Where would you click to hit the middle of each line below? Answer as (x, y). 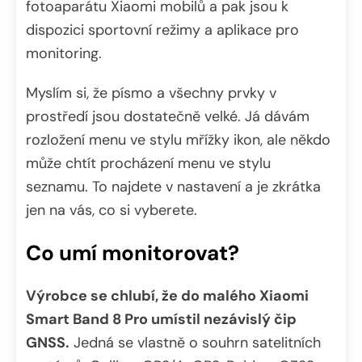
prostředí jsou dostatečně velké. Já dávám (168, 116)
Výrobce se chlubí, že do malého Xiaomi (167, 295)
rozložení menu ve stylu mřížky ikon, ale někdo (178, 139)
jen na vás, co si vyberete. (112, 210)
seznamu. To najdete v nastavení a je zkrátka (173, 186)
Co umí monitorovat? (133, 253)
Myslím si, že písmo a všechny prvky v (151, 93)
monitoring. (64, 53)
